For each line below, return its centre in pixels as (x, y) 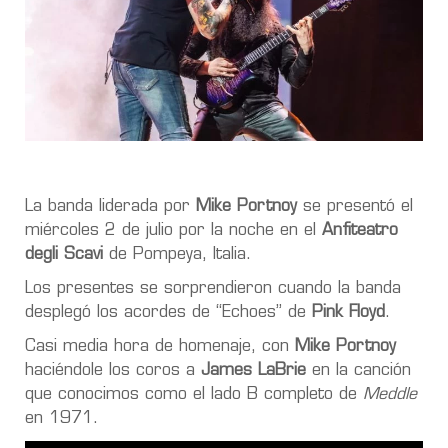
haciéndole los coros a (113, 370)
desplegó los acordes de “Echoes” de (168, 312)
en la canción (358, 370)
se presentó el (355, 206)
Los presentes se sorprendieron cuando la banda (213, 288)
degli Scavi (64, 254)
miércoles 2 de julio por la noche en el (173, 230)
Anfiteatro (360, 230)
